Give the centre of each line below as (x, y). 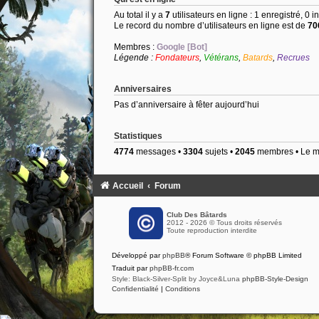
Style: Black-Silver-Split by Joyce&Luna (177, 278)
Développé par (137, 255)
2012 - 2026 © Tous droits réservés (224, 222)
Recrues (293, 58)
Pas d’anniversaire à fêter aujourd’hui (186, 105)
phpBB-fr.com (171, 268)
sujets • (219, 152)
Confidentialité (135, 288)
